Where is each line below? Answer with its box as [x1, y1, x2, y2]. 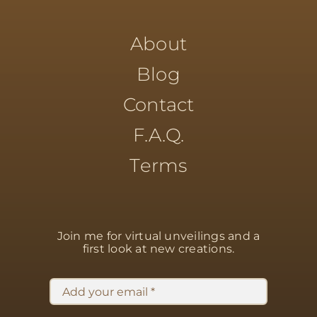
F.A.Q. [132, 124, 185, 147]
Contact [122, 93, 195, 117]
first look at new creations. [82, 242, 235, 256]
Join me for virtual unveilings [57, 229, 229, 243]
